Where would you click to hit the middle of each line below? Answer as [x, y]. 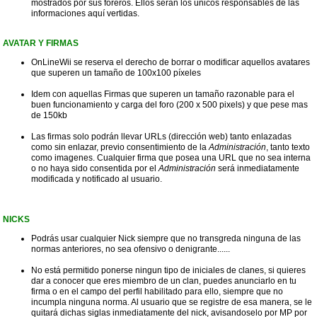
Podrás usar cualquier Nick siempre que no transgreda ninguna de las [166, 239]
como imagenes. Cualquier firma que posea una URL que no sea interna [171, 158]
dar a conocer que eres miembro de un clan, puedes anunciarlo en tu [164, 281]
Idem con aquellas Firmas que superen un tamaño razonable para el [163, 94]
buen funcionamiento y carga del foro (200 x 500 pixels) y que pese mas [169, 105]
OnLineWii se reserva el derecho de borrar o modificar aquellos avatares [171, 63]
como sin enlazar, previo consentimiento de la [120, 148]
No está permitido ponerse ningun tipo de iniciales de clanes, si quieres [168, 271]
